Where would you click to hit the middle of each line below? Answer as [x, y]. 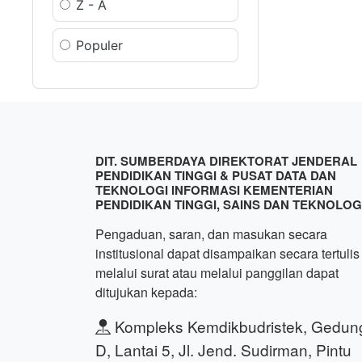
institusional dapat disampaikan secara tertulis [227, 253]
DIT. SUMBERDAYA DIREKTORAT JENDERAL [226, 161]
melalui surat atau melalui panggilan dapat [217, 273]
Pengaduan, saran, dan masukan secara [211, 234]
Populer [99, 45]
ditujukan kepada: [146, 292]
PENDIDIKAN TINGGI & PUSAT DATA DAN [216, 175]
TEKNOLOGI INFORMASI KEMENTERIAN [214, 190]
